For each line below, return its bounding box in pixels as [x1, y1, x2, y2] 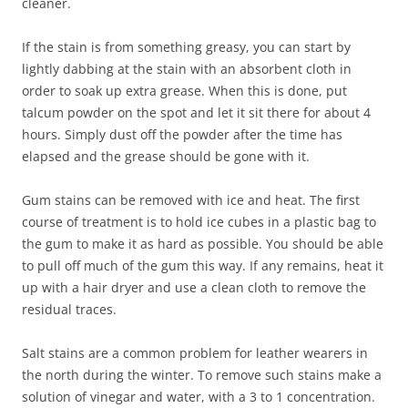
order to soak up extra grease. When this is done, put [22, 81, 347, 99]
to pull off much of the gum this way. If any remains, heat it [22, 256, 383, 274]
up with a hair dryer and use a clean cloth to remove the [22, 278, 366, 296]
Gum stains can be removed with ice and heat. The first [22, 190, 360, 209]
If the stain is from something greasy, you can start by [22, 37, 351, 56]
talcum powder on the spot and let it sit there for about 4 [22, 103, 371, 121]
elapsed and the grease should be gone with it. [22, 147, 310, 165]
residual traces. [22, 300, 117, 318]
